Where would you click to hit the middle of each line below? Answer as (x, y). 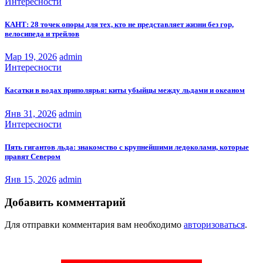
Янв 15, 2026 (31, 179)
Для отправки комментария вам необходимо (94, 225)
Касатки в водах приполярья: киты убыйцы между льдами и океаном (125, 90)
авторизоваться (214, 225)
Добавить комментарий (65, 202)
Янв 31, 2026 (31, 113)
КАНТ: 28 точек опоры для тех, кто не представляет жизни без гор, (119, 25)
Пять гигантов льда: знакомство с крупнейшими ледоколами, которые (127, 147)
